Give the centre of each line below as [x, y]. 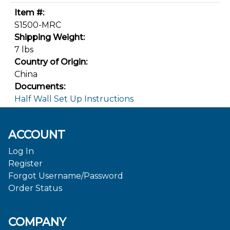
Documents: [40, 87]
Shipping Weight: [50, 37]
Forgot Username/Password [66, 176]
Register [25, 164]
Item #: [29, 13]
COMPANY [37, 222]
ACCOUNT [37, 135]
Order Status [35, 188]
